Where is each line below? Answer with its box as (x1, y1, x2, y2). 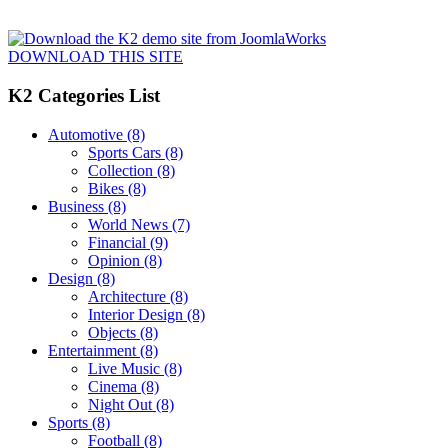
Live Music (88, 359, 160, 377)
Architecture (88, 287, 166, 305)
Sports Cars (88, 143, 161, 161)
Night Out (88, 395, 152, 413)
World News (88, 215, 168, 233)
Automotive (48, 125, 123, 143)
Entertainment (48, 341, 136, 359)
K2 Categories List (8, 85, 160, 107)
